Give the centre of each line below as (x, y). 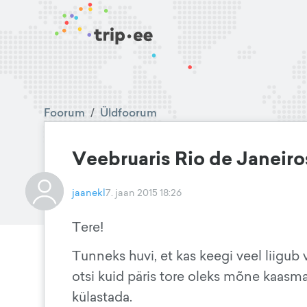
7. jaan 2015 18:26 (144, 192)
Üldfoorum (128, 112)
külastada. (102, 297)
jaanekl (89, 192)
